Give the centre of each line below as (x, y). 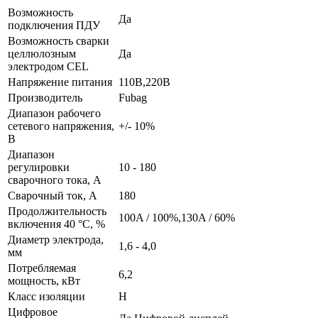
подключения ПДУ (54, 26)
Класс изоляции (46, 297)
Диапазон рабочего (54, 114)
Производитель (45, 98)
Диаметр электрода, (56, 240)
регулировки (39, 168)
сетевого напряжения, (61, 126)
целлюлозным (42, 54)
